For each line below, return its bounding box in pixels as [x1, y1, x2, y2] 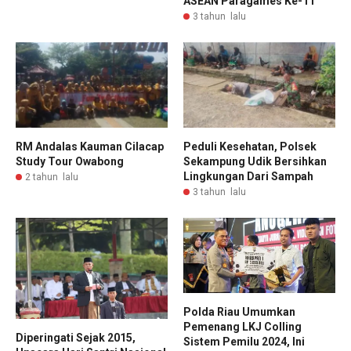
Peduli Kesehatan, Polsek [183, 139, 317, 153]
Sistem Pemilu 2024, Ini [183, 335, 305, 348]
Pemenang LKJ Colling [183, 320, 302, 333]
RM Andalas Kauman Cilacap [16, 139, 164, 153]
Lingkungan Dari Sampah [183, 169, 313, 183]
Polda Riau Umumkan [183, 305, 295, 318]
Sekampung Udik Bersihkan [183, 154, 327, 168]
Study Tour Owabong [16, 154, 124, 168]
